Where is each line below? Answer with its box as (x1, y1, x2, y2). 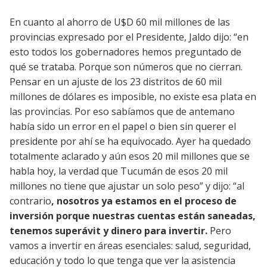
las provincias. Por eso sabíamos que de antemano (10, 105, 235, 119)
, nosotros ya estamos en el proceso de (51, 194, 237, 208)
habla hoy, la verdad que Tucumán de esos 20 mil (10, 164, 228, 178)
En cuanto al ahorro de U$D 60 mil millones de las (10, 15, 230, 29)
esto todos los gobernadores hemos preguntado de (10, 45, 241, 59)
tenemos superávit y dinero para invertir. (10, 224, 210, 238)
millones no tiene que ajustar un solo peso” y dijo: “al (10, 179, 244, 193)
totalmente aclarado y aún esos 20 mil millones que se (10, 150, 250, 163)
